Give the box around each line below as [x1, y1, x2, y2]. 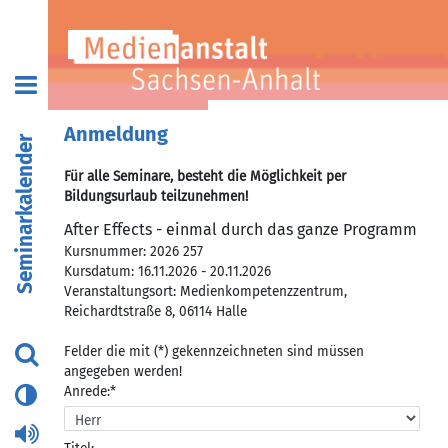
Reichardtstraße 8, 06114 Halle [64, 302, 247, 320]
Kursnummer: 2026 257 [64, 242, 203, 260]
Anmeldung [64, 121, 168, 146]
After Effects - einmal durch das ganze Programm [64, 219, 417, 239]
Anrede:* [64, 382, 116, 400]
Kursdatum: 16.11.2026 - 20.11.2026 [64, 262, 271, 280]
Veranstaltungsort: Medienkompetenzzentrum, [64, 282, 347, 300]
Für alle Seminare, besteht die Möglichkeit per [64, 168, 346, 186]
